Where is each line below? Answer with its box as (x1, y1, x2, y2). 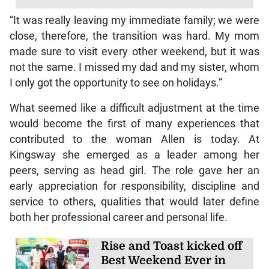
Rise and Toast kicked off (101, 239, 243, 253)
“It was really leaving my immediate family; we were (9, 14, 260, 26)
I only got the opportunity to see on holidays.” (9, 76, 222, 89)
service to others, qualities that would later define (9, 195, 260, 208)
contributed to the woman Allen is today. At (9, 133, 260, 145)
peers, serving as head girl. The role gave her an (9, 164, 260, 177)
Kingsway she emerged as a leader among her (9, 148, 260, 161)
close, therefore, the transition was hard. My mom (9, 29, 260, 42)
